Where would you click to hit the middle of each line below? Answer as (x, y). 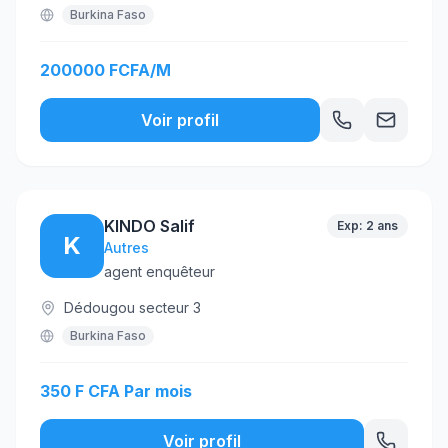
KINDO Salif (149, 226)
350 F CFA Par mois (116, 391)
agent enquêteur (159, 271)
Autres (126, 247)
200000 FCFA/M (105, 70)
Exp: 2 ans (367, 225)
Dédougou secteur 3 (132, 307)
